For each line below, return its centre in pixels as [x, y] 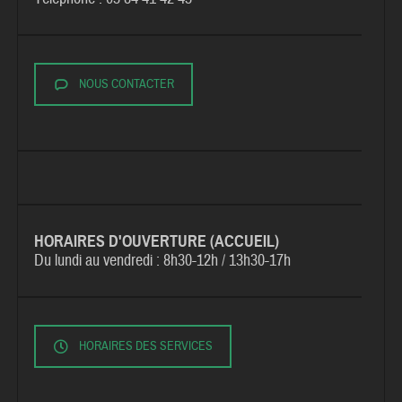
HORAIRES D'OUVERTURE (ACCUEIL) [157, 242]
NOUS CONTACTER [127, 84]
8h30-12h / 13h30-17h [227, 261]
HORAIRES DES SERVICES [146, 347]
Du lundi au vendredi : [99, 261]
